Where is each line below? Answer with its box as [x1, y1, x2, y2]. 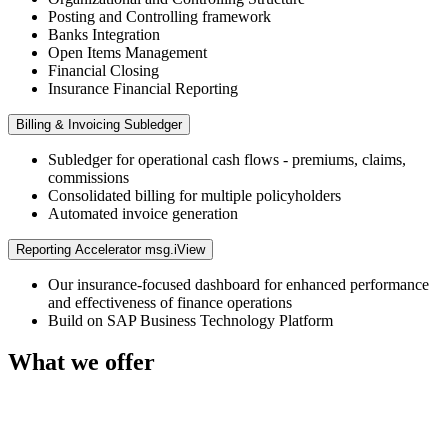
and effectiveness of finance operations [48, 293, 292, 311]
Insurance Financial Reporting [48, 79, 238, 97]
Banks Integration [48, 25, 160, 43]
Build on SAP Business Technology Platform [48, 311, 333, 329]
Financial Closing [48, 61, 159, 79]
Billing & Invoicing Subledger [16, 116, 182, 132]
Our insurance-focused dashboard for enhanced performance [48, 275, 429, 293]
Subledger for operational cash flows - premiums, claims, [48, 150, 406, 168]
